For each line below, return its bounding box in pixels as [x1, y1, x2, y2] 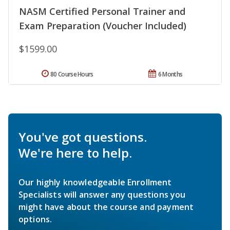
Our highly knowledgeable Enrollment [18, 177, 172, 188]
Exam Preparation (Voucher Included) [19, 20, 186, 32]
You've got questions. [18, 128, 147, 146]
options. [18, 214, 52, 225]
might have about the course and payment [18, 201, 194, 213]
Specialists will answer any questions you [18, 189, 186, 201]
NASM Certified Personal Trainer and [19, 5, 185, 18]
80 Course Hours [50, 70, 93, 79]
